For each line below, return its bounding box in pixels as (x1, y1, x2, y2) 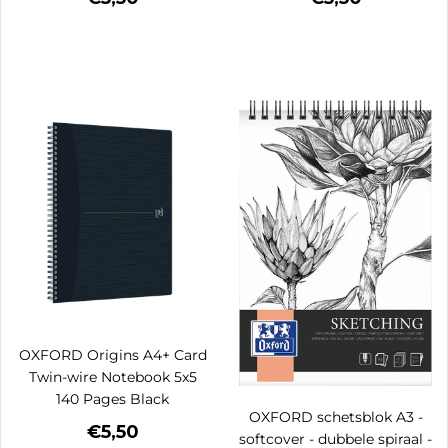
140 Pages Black (56, 390, 169, 409)
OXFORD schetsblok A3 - (248, 408, 423, 427)
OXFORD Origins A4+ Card (18, 346, 207, 365)
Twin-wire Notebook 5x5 (28, 368, 197, 387)
